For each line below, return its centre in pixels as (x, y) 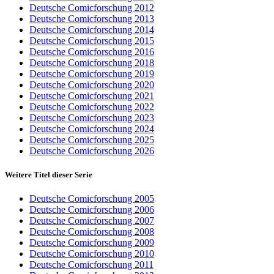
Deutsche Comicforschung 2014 (92, 30)
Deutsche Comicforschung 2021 (92, 96)
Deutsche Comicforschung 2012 (92, 8)
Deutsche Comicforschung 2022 (92, 107)
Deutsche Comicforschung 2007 (92, 221)
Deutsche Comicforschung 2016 (92, 52)
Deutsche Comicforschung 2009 (92, 243)
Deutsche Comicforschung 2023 (92, 118)
